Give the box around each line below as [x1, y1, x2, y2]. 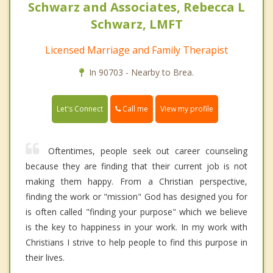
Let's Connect [57, 104, 103, 115]
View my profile [160, 104, 213, 115]
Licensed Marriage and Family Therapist [45, 43, 228, 57]
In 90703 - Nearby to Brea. [89, 66, 194, 79]
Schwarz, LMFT [90, 16, 183, 33]
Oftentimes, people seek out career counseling [48, 145, 247, 157]
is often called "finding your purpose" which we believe [26, 206, 247, 218]
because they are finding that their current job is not [26, 160, 247, 172]
